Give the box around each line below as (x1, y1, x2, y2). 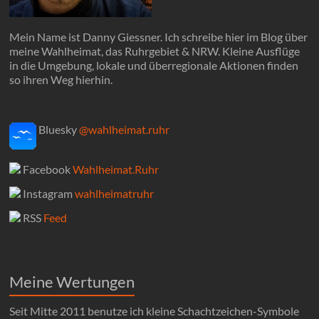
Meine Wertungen (9, 272, 135, 292)
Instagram (21, 187, 75, 201)
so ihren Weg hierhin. (9, 73, 113, 87)
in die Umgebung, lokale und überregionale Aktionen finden (9, 58, 299, 73)
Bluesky (36, 122, 80, 137)
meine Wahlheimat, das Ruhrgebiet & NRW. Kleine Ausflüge (9, 44, 300, 58)
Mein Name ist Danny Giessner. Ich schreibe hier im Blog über (9, 30, 308, 44)
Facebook (21, 162, 73, 177)
